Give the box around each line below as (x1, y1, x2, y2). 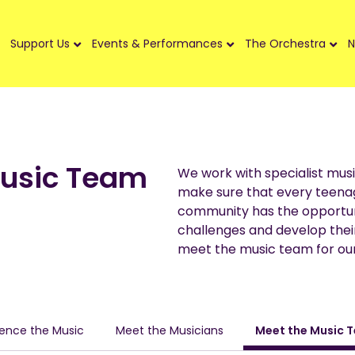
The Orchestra (245, 36, 326, 52)
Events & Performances (92, 36, 223, 52)
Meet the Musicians (116, 322, 223, 338)
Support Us (10, 36, 70, 52)
